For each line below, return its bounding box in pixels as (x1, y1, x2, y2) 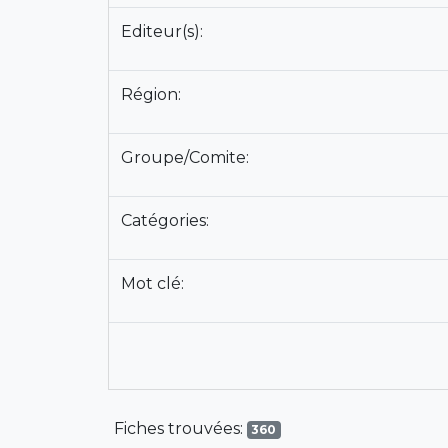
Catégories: (120, 211, 213, 230)
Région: (120, 85, 185, 104)
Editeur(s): (120, 22, 207, 41)
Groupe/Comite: (120, 148, 253, 167)
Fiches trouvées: (113, 419, 247, 438)
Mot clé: (120, 274, 188, 293)
